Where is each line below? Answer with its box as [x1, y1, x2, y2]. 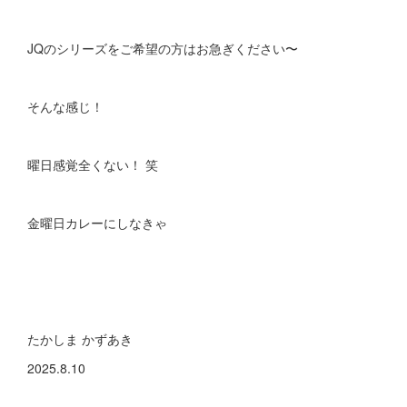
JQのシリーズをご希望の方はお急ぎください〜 [27, 39, 298, 57]
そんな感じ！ [27, 97, 104, 115]
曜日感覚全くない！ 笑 [27, 155, 158, 174]
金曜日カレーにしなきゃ [27, 213, 167, 232]
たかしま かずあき [27, 330, 133, 348]
